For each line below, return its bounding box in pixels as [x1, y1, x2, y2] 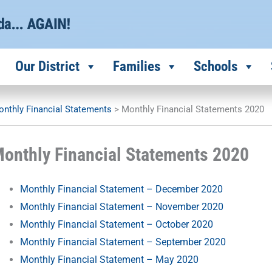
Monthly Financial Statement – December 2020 [20, 183, 223, 195]
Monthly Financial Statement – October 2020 [20, 219, 214, 230]
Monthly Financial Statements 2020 [121, 104, 264, 115]
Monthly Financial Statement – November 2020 [20, 201, 224, 212]
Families [113, 58, 160, 75]
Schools [194, 58, 237, 75]
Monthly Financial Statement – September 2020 [20, 236, 226, 248]
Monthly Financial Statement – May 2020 [20, 254, 199, 265]
